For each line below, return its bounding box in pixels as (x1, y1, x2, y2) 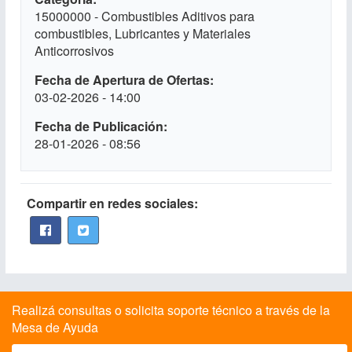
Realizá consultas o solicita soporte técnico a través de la (12, 301, 330, 319)
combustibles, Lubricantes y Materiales (35, 24, 251, 42)
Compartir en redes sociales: (27, 194, 198, 212)
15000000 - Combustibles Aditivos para (35, 7, 255, 25)
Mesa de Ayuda (12, 318, 98, 336)
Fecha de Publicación (35, 117, 163, 135)
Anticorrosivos (35, 42, 114, 60)
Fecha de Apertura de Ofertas (35, 71, 210, 89)
